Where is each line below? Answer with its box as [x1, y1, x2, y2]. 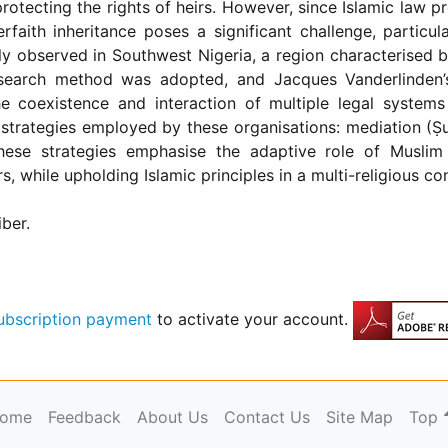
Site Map [326, 407, 393, 428]
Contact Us [224, 407, 310, 428]
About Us [137, 407, 208, 428]
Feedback [48, 407, 121, 428]
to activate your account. [152, 309, 348, 329]
